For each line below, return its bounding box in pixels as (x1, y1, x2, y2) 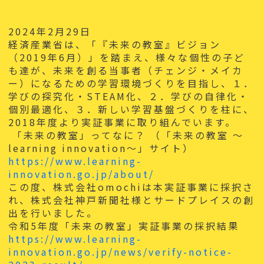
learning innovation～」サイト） (8, 141, 194, 155)
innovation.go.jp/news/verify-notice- (8, 245, 233, 259)
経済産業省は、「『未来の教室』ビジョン (8, 37, 222, 51)
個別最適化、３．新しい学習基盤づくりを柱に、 (8, 102, 255, 116)
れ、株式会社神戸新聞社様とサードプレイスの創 (8, 193, 255, 207)
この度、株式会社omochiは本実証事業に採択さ (8, 180, 255, 194)
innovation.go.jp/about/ (8, 167, 155, 181)
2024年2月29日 (8, 24, 92, 38)
